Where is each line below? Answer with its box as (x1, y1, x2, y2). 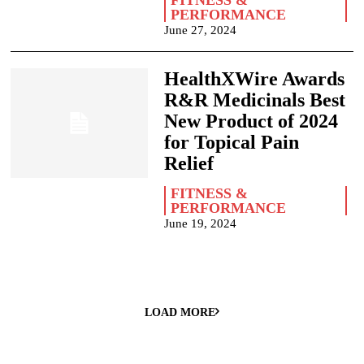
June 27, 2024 (163, 24, 236, 37)
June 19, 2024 (163, 217, 236, 230)
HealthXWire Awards (163, 68, 344, 89)
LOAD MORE (145, 306, 215, 318)
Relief (163, 153, 214, 174)
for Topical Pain (163, 132, 299, 153)
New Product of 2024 (163, 110, 338, 132)
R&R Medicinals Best (163, 89, 345, 110)
